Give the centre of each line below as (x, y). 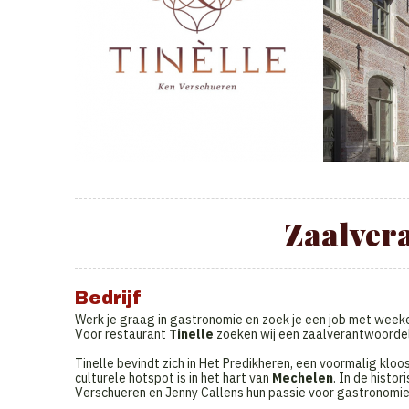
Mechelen (303, 378)
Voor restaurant (122, 334)
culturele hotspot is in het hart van (173, 378)
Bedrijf (108, 298)
